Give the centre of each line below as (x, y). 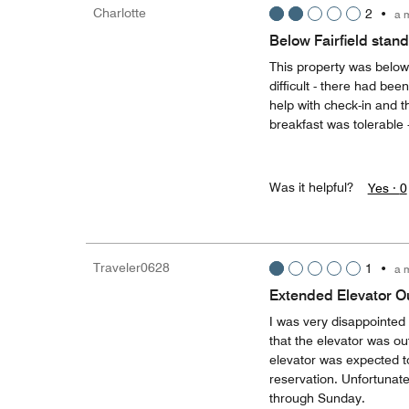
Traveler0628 (131, 267)
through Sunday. (317, 398)
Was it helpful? (311, 187)
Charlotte (120, 13)
